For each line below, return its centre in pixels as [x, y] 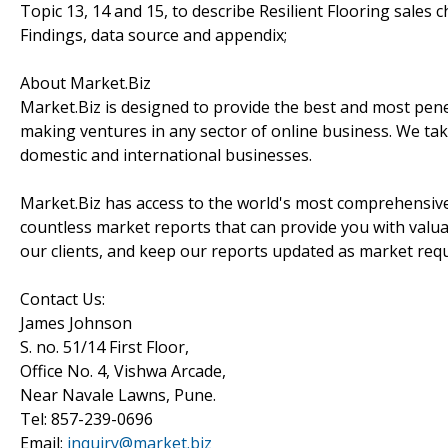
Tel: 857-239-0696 [86, 418]
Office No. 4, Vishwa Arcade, [123, 370]
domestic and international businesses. [166, 154]
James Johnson [76, 322]
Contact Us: [62, 298]
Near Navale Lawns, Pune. [118, 394]
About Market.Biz [85, 82]
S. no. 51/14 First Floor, [104, 346]
